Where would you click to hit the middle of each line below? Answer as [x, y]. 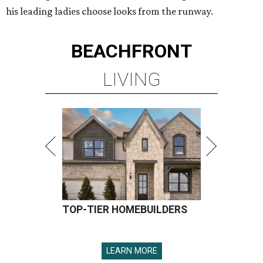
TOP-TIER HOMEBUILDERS [125, 210]
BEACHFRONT [131, 51]
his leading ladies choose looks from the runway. [109, 11]
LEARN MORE [131, 251]
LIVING [131, 80]
